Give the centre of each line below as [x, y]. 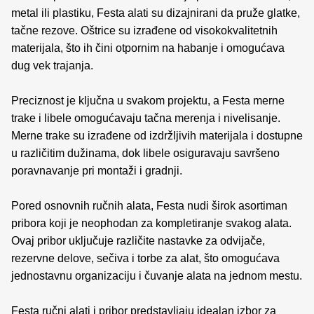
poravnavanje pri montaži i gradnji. [97, 170]
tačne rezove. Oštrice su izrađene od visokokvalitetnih [144, 30]
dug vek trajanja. [52, 65]
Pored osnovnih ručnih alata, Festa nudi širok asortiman [149, 205]
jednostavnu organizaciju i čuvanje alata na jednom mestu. [157, 275]
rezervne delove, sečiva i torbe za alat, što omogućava [145, 258]
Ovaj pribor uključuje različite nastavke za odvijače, [138, 240]
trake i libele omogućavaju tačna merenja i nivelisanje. [146, 118]
